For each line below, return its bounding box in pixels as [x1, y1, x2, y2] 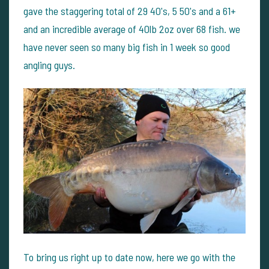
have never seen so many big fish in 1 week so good [23, 40, 230, 53]
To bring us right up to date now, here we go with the [23, 250, 235, 264]
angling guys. [23, 58, 75, 71]
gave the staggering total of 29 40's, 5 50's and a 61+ [23, 4, 236, 17]
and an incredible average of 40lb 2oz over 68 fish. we [23, 22, 240, 35]
